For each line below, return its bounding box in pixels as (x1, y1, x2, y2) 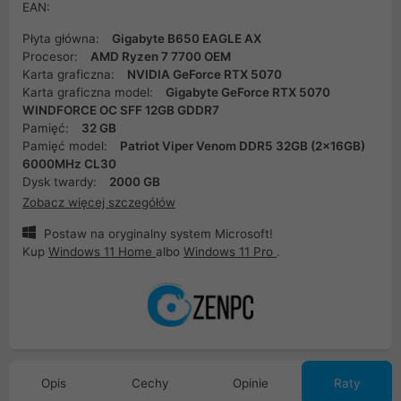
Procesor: (22, 49, 81, 64)
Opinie (233, 376, 269, 391)
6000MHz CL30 (22, 157, 116, 171)
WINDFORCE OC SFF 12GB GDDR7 (22, 103, 219, 117)
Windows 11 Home (48, 243, 156, 259)
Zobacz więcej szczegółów (22, 194, 175, 209)
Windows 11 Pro (183, 243, 277, 259)
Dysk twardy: (22, 175, 100, 189)
